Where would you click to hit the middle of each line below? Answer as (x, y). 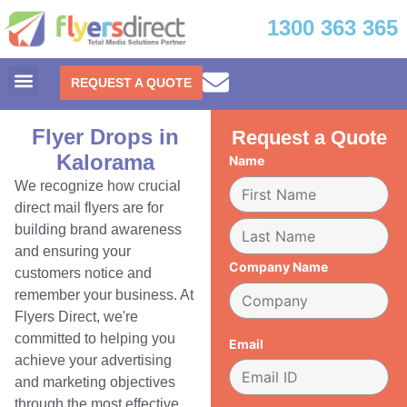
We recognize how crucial (98, 186)
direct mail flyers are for (89, 208)
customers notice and (83, 273)
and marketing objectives (95, 382)
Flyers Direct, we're (76, 317)
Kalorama (106, 163)
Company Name (279, 266)
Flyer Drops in (106, 137)
